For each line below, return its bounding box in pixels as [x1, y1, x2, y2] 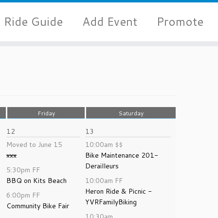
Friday [37, 109, 55, 117]
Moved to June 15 [6, 140, 62, 149]
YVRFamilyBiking [85, 197, 137, 207]
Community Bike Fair [6, 201, 69, 211]
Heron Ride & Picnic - [85, 186, 152, 196]
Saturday [118, 109, 144, 117]
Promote [157, 13, 203, 30]
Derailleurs [85, 161, 119, 171]
